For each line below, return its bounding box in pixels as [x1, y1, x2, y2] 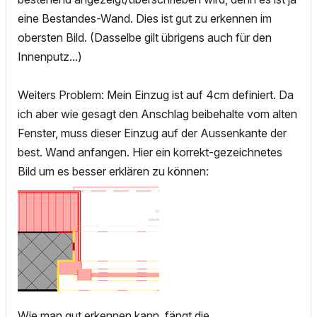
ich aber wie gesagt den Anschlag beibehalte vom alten [18, 107, 297, 122]
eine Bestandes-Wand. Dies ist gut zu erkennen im [18, 11, 272, 26]
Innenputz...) [18, 50, 82, 64]
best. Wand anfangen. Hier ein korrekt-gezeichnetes [18, 145, 282, 160]
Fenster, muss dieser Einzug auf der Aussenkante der [18, 126, 287, 141]
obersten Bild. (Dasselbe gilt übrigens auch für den [18, 30, 272, 45]
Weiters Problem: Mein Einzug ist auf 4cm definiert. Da [18, 88, 294, 103]
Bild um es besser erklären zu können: [18, 164, 212, 179]
